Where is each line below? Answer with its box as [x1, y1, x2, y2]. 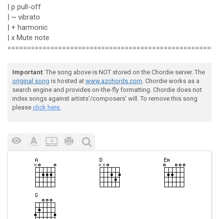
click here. [33, 104, 61, 111]
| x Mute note [7, 33, 49, 42]
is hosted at [49, 77, 86, 85]
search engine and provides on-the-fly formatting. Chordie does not [12, 86, 202, 93]
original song [12, 77, 49, 85]
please [12, 104, 33, 111]
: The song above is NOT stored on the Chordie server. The [43, 68, 205, 76]
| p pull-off [7, 2, 41, 11]
